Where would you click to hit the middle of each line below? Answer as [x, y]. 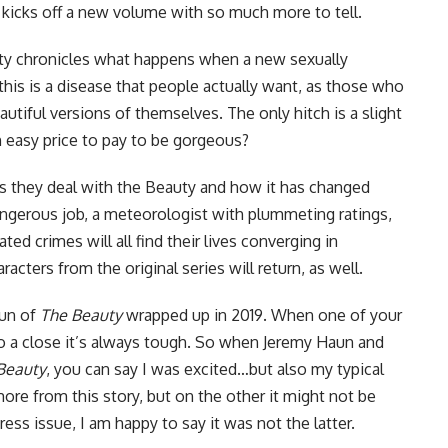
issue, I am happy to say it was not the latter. [192, 423]
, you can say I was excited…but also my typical [215, 369]
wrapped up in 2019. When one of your [262, 315]
